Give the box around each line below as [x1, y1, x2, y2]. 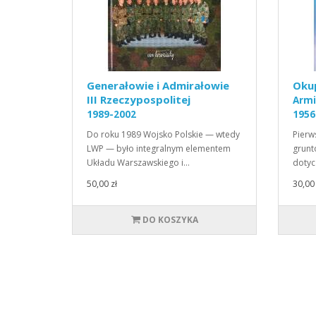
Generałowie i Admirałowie [87, 78, 229, 92]
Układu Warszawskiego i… [87, 157, 190, 169]
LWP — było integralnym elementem [87, 142, 231, 154]
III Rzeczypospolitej [87, 92, 190, 107]
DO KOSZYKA [142, 214, 198, 226]
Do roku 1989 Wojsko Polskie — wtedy [87, 128, 240, 140]
